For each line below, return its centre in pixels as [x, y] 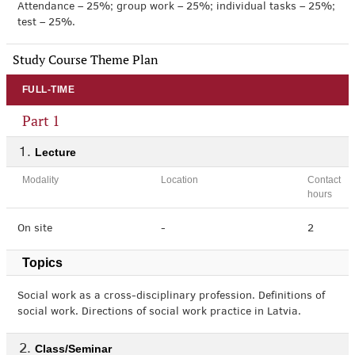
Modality [40, 180]
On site [35, 229]
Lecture [55, 152]
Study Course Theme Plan [86, 59]
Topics [42, 263]
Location [179, 180]
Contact [324, 180]
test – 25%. [46, 23]
